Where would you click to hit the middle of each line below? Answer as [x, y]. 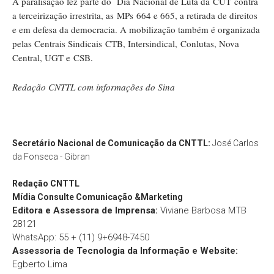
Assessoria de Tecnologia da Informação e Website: [125, 250]
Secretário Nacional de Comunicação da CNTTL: [111, 143]
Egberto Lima [40, 264]
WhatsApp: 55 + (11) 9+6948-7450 [81, 237]
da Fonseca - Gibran [51, 156]
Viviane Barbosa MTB [202, 210]
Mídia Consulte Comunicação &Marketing [98, 197]
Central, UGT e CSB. [56, 57]
